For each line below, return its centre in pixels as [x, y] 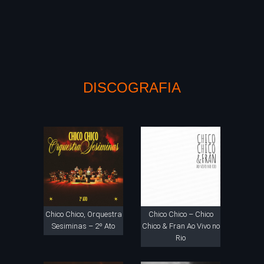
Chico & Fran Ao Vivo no [181, 226]
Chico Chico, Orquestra [83, 214]
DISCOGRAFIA [132, 88]
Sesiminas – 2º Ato [83, 226]
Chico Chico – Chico [181, 214]
